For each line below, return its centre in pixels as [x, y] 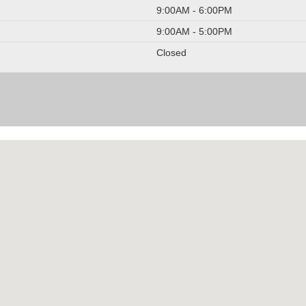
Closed [171, 53]
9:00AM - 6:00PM [194, 10]
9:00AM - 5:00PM [194, 31]
